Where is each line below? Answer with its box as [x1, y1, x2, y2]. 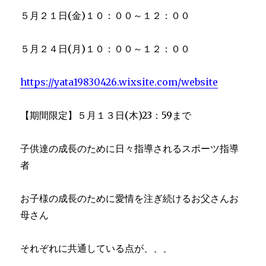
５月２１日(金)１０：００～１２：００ [20, 9, 191, 21]
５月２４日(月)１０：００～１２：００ [20, 42, 191, 55]
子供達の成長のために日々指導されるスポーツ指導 [20, 142, 239, 154]
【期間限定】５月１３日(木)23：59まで [20, 109, 192, 121]
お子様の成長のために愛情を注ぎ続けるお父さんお [20, 192, 239, 204]
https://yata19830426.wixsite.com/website [20, 75, 218, 88]
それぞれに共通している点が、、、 [20, 242, 173, 254]
